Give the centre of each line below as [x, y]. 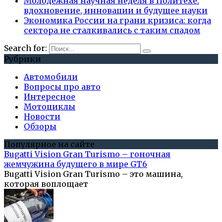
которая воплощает [46, 184]
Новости [42, 117]
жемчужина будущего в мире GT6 [76, 164]
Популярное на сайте [49, 144]
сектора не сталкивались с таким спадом [112, 30]
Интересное [50, 97]
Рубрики [23, 59]
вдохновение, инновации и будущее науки [116, 11]
